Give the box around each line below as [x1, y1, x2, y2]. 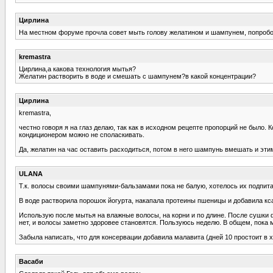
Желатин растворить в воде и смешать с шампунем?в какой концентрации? [19, 72, 256, 80]
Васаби [19, 257, 43, 265]
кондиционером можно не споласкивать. [19, 130, 144, 138]
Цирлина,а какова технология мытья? [19, 65, 136, 73]
